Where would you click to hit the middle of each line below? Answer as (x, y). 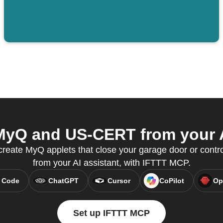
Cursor (119, 181)
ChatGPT (63, 181)
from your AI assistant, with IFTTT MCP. (111, 163)
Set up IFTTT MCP (111, 213)
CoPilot (171, 181)
